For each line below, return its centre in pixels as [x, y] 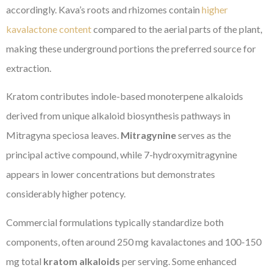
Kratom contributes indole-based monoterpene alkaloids [125, 96]
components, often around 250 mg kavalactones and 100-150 [134, 241]
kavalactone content [49, 29]
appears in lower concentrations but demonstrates [111, 174]
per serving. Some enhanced [178, 261]
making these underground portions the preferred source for [131, 48]
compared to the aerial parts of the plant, [177, 29]
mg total [25, 261]
